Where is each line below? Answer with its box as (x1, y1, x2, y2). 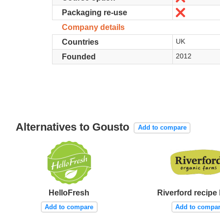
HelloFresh (49, 189, 90, 197)
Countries (61, 38, 99, 46)
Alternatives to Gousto (16, 121, 132, 134)
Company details (61, 23, 125, 31)
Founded (61, 53, 96, 61)
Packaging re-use (61, 8, 127, 17)
